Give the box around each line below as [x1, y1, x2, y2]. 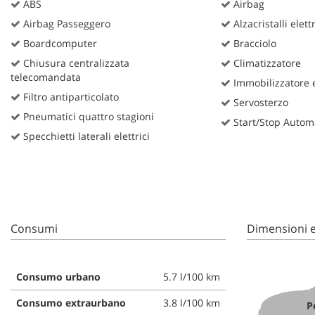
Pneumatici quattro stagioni [20, 109, 154, 123]
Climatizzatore [230, 56, 301, 70]
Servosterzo [230, 95, 288, 109]
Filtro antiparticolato [20, 89, 119, 103]
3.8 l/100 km [163, 295, 220, 309]
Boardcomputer [20, 36, 97, 50]
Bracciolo [230, 36, 276, 50]
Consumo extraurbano [16, 295, 126, 309]
